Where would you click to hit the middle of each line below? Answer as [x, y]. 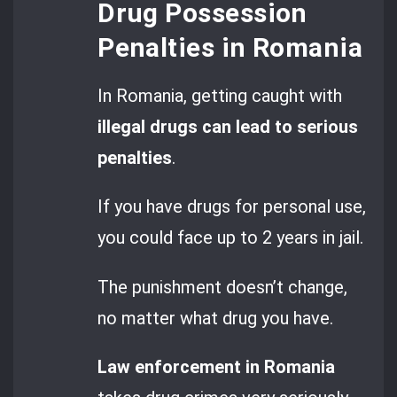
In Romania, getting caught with [220, 95]
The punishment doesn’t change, [223, 287]
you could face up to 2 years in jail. [231, 238]
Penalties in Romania [230, 47]
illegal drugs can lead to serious [228, 126]
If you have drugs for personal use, [232, 207]
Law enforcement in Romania [217, 366]
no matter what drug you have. [216, 318]
